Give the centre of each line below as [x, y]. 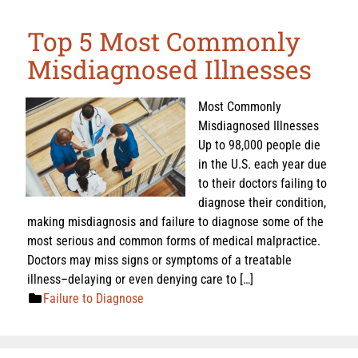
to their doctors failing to [263, 183]
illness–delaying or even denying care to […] [140, 279]
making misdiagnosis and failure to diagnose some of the [175, 221]
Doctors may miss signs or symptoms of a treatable [159, 260]
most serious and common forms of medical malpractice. [174, 241]
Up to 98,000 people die [259, 145]
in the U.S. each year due [263, 164]
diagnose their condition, [262, 202]
